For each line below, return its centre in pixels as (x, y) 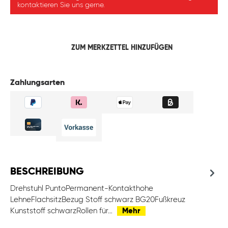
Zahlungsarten (37, 83)
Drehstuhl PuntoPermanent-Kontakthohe (82, 189)
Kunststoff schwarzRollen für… (62, 211)
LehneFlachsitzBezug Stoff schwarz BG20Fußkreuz (98, 200)
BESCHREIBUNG (47, 172)
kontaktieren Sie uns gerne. (61, 5)
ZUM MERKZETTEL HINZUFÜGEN (122, 48)
